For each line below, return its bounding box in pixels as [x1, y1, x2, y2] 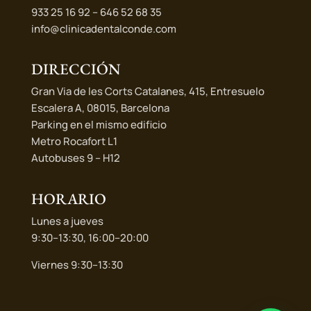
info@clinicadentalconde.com [31, 21, 176, 36]
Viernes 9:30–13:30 [31, 257, 123, 272]
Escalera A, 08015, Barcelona [31, 101, 169, 116]
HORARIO [31, 188, 106, 209]
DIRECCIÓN [31, 59, 121, 80]
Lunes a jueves [31, 213, 103, 228]
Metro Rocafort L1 [31, 134, 117, 149]
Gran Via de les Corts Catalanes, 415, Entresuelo [31, 84, 264, 99]
